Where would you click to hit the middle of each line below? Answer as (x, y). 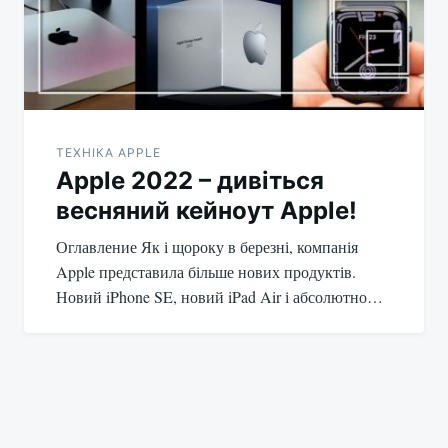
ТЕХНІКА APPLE (108, 153)
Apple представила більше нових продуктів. (206, 272)
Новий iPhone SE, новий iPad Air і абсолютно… (219, 297)
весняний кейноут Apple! (206, 211)
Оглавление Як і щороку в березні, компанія (207, 247)
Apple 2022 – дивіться (190, 181)
